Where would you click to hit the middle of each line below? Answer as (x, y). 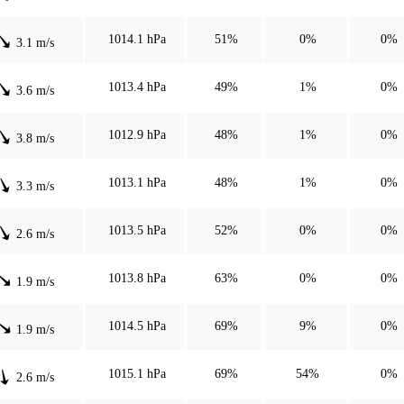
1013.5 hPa (137, 230)
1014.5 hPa (137, 326)
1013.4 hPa (137, 87)
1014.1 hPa (137, 39)
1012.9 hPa (137, 134)
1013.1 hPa (137, 182)
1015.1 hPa (137, 373)
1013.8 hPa (137, 278)
